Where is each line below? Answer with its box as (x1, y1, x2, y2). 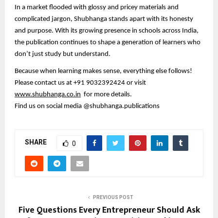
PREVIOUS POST (92, 194, 133, 200)
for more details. (81, 91, 132, 98)
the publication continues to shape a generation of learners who (15, 39, 200, 47)
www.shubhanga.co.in (15, 91, 81, 98)
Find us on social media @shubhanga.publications (15, 102, 163, 110)
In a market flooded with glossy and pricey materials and (15, 4, 179, 12)
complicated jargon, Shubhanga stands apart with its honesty (15, 16, 193, 23)
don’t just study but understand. (15, 51, 110, 58)
